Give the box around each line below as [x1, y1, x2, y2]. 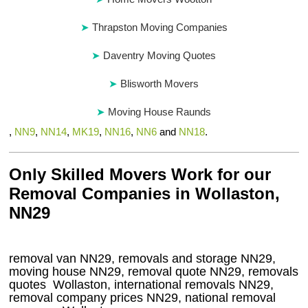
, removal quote [121, 265, 210, 279]
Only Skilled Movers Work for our [9, 165, 272, 184]
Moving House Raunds [108, 106, 212, 118]
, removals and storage [111, 252, 241, 266]
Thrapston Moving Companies [91, 21, 228, 34]
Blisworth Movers [120, 78, 199, 90]
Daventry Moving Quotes [103, 49, 217, 62]
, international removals [107, 278, 239, 292]
